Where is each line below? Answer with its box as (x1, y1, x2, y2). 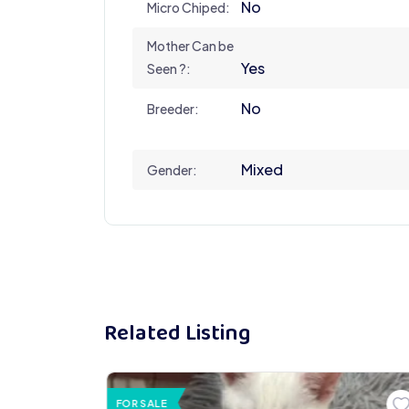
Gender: (147, 161, 197, 178)
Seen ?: (147, 59, 191, 77)
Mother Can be (147, 37, 234, 54)
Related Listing (104, 315, 251, 353)
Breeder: (147, 100, 199, 117)
